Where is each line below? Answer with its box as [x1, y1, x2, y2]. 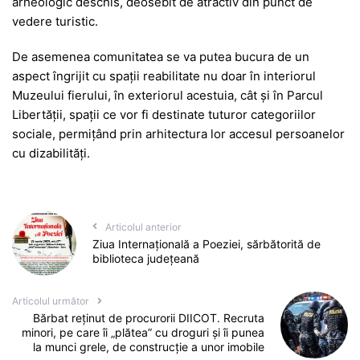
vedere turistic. [12, 14, 98, 30]
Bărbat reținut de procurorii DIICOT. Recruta [33, 311, 265, 325]
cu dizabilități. [12, 145, 90, 162]
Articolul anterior [104, 220, 182, 233]
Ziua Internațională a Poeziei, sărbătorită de [92, 236, 321, 251]
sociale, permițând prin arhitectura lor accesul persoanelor [12, 126, 345, 142]
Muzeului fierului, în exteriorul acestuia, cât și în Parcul [12, 88, 323, 104]
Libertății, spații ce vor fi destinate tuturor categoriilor [12, 107, 316, 123]
